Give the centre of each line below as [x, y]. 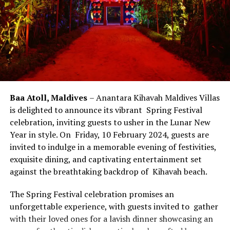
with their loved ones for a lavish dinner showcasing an [111, 218]
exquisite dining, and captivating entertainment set [106, 159]
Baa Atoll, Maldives [49, 97]
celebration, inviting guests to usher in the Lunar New [110, 122]
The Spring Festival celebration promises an [92, 194]
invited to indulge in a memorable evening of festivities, [114, 147]
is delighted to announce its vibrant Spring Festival [106, 110]
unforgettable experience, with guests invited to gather [114, 206]
